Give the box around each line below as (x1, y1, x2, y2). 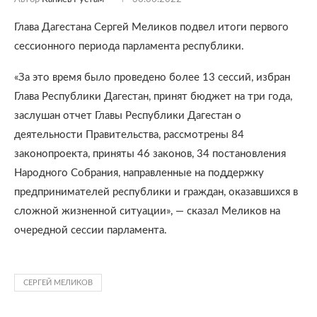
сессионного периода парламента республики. (14, 41, 244, 52)
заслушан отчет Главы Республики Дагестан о (14, 110, 241, 121)
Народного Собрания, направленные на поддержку (14, 168, 264, 178)
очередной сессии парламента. (14, 225, 167, 236)
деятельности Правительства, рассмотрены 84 (14, 129, 244, 140)
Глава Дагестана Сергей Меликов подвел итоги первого (14, 22, 289, 33)
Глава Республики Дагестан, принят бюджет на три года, (14, 91, 292, 102)
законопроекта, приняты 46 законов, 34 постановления (14, 149, 286, 159)
